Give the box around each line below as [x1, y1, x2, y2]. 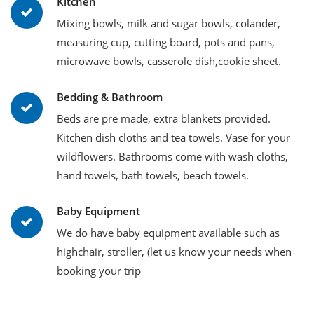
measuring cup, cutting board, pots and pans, [57, 34, 275, 49]
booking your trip [57, 263, 141, 278]
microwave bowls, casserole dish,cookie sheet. [57, 53, 281, 68]
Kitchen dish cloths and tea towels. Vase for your [57, 130, 290, 144]
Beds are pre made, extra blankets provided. [57, 111, 271, 125]
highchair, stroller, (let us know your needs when [57, 244, 292, 259]
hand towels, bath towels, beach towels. [57, 168, 249, 182]
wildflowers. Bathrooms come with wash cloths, [57, 149, 288, 163]
